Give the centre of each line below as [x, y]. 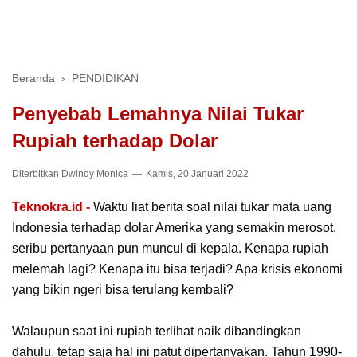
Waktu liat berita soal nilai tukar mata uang [212, 207]
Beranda [33, 78]
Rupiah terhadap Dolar [115, 141]
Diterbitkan [37, 174]
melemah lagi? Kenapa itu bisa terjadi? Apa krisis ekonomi [177, 269]
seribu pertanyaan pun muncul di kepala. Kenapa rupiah [170, 249]
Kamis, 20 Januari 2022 [196, 174]
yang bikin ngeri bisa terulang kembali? [123, 290]
